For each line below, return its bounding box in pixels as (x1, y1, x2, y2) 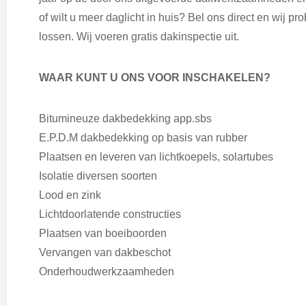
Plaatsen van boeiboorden (39, 227, 167, 239)
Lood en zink (39, 189, 101, 201)
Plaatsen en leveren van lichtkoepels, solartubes (39, 150, 273, 163)
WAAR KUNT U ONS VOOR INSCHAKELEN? (39, 71, 270, 83)
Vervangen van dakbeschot (39, 246, 171, 258)
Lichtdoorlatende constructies (39, 208, 181, 220)
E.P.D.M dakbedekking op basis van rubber (39, 131, 247, 143)
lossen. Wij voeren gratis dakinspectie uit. (39, 30, 239, 42)
